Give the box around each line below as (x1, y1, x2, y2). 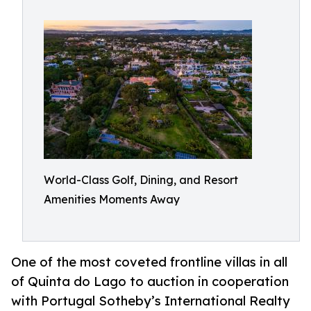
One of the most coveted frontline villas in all (11, 254, 287, 270)
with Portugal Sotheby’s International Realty (11, 293, 290, 309)
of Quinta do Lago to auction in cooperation (11, 274, 289, 289)
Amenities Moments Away (44, 192, 180, 206)
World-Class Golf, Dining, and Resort (44, 173, 238, 187)
